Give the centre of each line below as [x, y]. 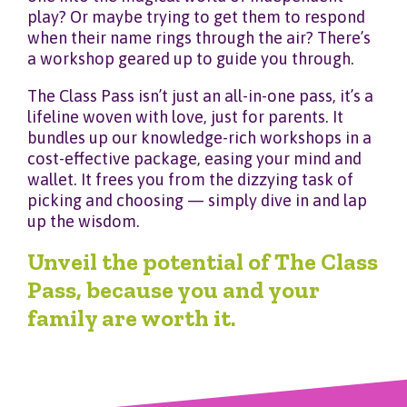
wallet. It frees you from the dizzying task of [190, 180]
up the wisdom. [85, 222]
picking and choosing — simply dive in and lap [197, 201]
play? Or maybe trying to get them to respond [196, 16]
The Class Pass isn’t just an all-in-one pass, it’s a [200, 96]
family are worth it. [131, 318]
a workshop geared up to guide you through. [191, 58]
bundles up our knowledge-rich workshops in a [199, 138]
